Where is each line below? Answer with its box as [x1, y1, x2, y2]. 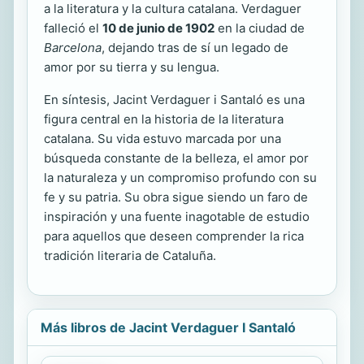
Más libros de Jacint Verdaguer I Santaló [41, 318, 296, 336]
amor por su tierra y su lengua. [44, 58, 219, 75]
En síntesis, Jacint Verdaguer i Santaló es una [44, 91, 305, 107]
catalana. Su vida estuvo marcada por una [44, 130, 281, 146]
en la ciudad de [214, 19, 305, 36]
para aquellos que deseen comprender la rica [44, 227, 304, 244]
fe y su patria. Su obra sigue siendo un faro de [44, 188, 308, 205]
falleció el [44, 19, 102, 36]
